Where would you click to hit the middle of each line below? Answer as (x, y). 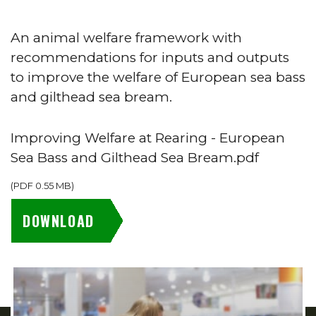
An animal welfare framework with (126, 38)
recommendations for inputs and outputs (150, 57)
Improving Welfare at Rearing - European (148, 138)
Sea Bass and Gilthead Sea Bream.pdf (135, 158)
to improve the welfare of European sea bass (158, 77)
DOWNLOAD (59, 220)
